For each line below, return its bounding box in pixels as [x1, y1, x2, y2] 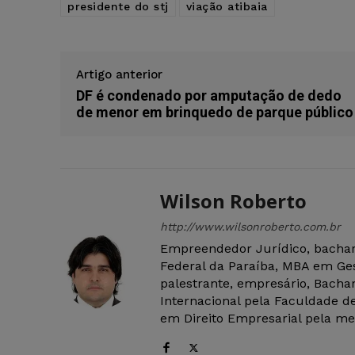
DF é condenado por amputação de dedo [76, 87, 342, 105]
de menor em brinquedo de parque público [76, 104, 353, 121]
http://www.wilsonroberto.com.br [160, 220, 341, 234]
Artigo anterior [76, 67, 162, 82]
